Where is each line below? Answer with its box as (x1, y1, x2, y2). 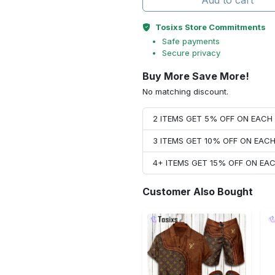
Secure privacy (162, 48, 220, 58)
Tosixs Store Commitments (155, 22, 266, 32)
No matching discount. (142, 87, 228, 96)
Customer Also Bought (142, 185, 253, 198)
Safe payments (162, 36, 220, 46)
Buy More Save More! (142, 70, 249, 82)
